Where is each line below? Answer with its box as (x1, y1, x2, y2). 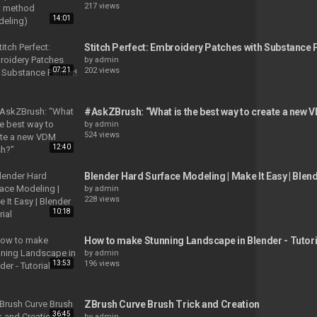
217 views (83, 1, 120, 11)
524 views (83, 129, 120, 139)
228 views (83, 194, 120, 204)
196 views (83, 258, 120, 268)
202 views (83, 66, 120, 76)
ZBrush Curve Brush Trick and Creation (83, 299, 260, 311)
